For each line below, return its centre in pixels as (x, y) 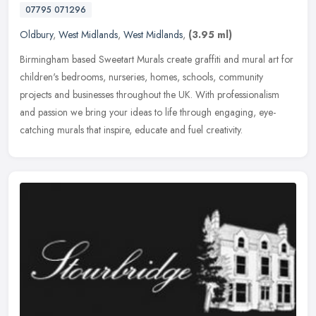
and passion (44, 112)
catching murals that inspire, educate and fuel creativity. (131, 129)
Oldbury (36, 34)
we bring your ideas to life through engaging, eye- (173, 112)
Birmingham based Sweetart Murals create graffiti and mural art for (157, 59)
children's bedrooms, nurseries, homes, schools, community (141, 77)
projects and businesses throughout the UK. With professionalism (150, 94)
